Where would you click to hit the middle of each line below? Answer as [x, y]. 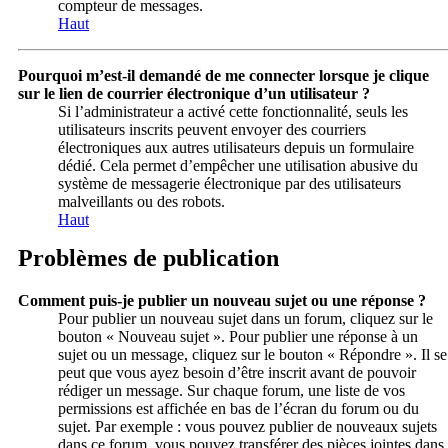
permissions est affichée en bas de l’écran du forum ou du [238, 409]
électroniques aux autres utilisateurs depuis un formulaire [236, 148]
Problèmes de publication [148, 258]
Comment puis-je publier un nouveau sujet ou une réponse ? [222, 301]
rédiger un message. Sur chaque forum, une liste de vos [231, 391]
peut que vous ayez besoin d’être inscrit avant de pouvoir [237, 373]
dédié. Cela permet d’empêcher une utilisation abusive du [238, 166]
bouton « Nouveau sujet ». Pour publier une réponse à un [238, 337]
